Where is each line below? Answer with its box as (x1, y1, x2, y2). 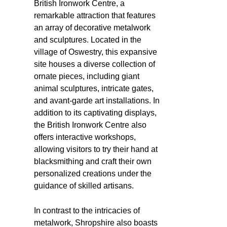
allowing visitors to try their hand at (34, 144, 158, 154)
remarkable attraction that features (34, 11, 156, 20)
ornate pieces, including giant (34, 71, 139, 81)
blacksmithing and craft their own (34, 157, 152, 166)
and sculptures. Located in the (34, 35, 141, 44)
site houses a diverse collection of (34, 59, 155, 68)
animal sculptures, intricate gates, (34, 84, 154, 93)
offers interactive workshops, (34, 132, 136, 141)
